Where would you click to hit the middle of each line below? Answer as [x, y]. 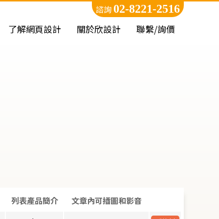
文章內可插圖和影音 [106, 200]
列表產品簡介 [34, 200]
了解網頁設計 [35, 30]
